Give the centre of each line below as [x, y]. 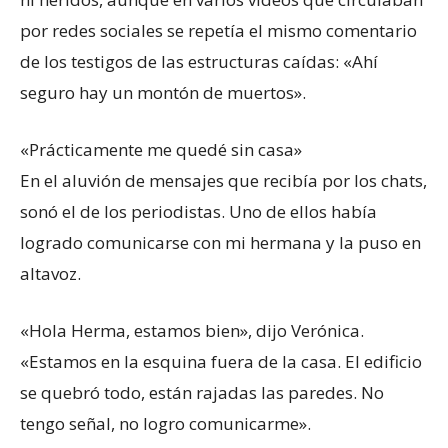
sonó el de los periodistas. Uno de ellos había [198, 211]
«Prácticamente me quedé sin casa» [161, 149]
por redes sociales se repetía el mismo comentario [218, 30]
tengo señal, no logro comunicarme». [165, 423]
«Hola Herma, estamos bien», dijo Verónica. [192, 330]
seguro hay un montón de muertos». [163, 92]
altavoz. [50, 273]
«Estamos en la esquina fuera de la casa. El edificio [221, 361]
